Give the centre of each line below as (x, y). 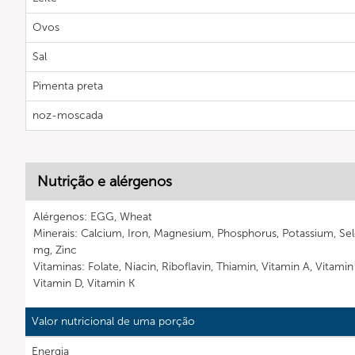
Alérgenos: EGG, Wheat (93, 217)
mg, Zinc (55, 250)
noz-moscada (68, 115)
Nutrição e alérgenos (105, 181)
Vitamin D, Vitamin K (84, 283)
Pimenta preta (68, 86)
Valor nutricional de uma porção (113, 321)
